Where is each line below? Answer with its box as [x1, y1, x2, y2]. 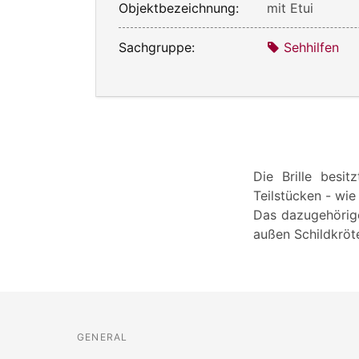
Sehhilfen [284, 38, 340, 55]
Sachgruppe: [119, 38, 195, 55]
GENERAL [77, 330, 128, 343]
